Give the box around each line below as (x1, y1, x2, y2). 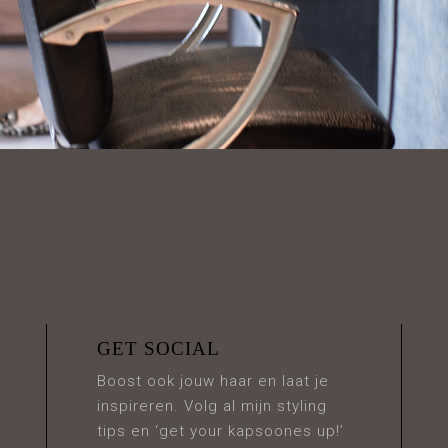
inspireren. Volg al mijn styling (96, 397, 327, 415)
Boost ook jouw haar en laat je (96, 372, 329, 390)
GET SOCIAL (96, 338, 220, 359)
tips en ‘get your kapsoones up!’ (96, 422, 344, 440)
